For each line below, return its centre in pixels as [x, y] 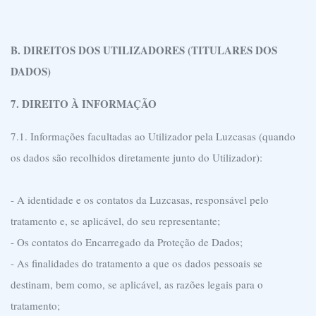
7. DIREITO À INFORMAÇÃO [84, 104]
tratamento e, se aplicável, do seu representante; [115, 221]
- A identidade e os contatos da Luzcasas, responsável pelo [140, 200]
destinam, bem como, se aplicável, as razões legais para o [137, 284]
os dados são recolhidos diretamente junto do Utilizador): [136, 157]
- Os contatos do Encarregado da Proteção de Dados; [127, 242]
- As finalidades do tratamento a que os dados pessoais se [136, 263]
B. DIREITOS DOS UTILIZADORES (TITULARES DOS [144, 50]
